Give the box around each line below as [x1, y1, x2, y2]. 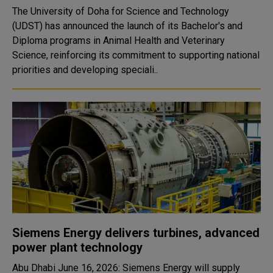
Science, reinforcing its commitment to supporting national [12, 49, 260, 61]
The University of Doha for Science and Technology [12, 5, 229, 17]
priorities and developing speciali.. [12, 64, 158, 76]
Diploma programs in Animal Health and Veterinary [12, 35, 225, 46]
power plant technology [12, 240, 143, 255]
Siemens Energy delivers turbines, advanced [12, 225, 260, 240]
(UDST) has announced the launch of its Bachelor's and [12, 20, 243, 32]
